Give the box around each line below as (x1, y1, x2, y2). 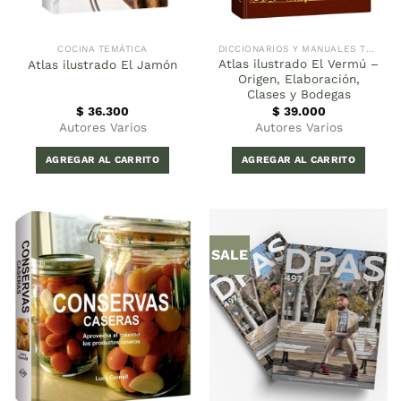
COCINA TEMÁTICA (57, 43, 148, 54)
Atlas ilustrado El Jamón (28, 57, 177, 73)
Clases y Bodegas (246, 87, 351, 102)
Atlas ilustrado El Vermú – (218, 56, 379, 72)
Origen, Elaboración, (237, 72, 360, 87)
